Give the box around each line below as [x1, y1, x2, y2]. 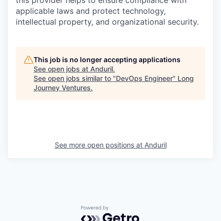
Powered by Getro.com [80, 205, 167, 216]
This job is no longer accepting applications [34, 55, 181, 64]
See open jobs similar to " [34, 74, 116, 83]
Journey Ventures [34, 83, 91, 92]
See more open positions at [54, 141, 145, 149]
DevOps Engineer [116, 74, 173, 83]
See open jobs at [34, 65, 90, 74]
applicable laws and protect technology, [16, 6, 166, 16]
